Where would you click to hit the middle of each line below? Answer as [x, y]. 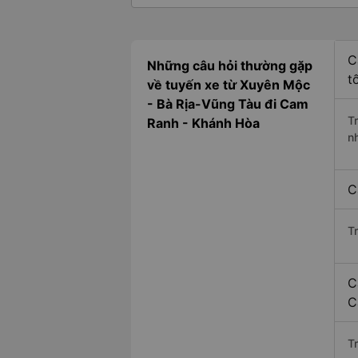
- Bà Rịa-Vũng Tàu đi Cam [228, 104]
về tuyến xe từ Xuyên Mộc [229, 85]
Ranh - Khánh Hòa [203, 123]
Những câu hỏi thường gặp [230, 66]
